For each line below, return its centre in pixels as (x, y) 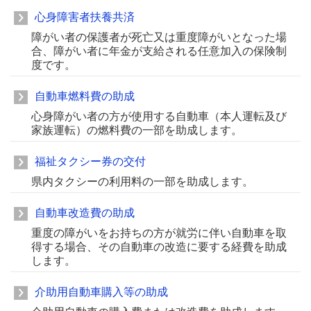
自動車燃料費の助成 (85, 96)
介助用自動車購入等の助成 (101, 292)
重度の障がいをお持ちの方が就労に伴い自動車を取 (159, 233)
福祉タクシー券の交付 (90, 161)
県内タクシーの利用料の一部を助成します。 (142, 182)
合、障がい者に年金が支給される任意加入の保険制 (159, 51)
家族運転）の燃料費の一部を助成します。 (137, 130)
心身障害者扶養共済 (85, 17)
